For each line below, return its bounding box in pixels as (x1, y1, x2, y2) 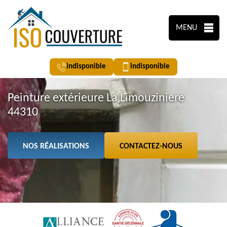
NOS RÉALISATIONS (23, 142, 89, 150)
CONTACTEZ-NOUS (120, 142, 182, 150)
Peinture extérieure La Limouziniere (8, 92, 184, 104)
